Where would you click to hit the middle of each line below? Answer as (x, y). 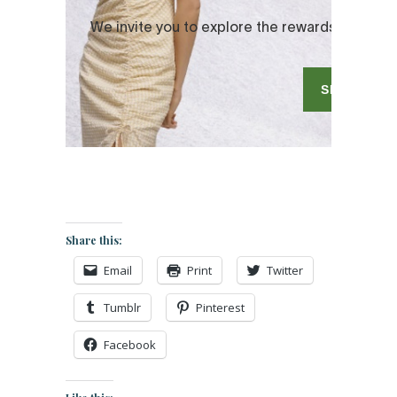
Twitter (285, 270)
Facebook (130, 344)
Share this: (94, 240)
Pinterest (220, 307)
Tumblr (122, 307)
